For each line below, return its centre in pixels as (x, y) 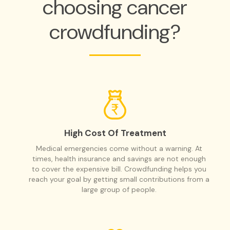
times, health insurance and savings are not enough (119, 158)
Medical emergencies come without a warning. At (119, 148)
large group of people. (119, 189)
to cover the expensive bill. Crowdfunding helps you (119, 169)
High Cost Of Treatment (115, 133)
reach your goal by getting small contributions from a (119, 179)
